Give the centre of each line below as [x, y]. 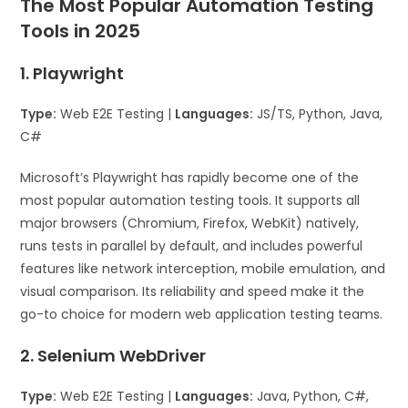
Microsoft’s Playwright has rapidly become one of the [190, 177]
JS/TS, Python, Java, [318, 113]
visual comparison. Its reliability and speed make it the [193, 291]
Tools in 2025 [81, 31]
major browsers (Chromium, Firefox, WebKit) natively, [190, 223]
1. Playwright [72, 73]
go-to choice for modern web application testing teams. [202, 314]
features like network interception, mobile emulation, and [203, 268]
